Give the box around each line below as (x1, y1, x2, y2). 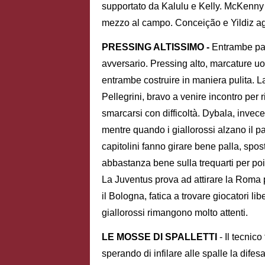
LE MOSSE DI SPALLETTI (102, 231, 217, 242)
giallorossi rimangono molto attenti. (102, 207, 248, 218)
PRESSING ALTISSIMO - (102, 41, 209, 52)
